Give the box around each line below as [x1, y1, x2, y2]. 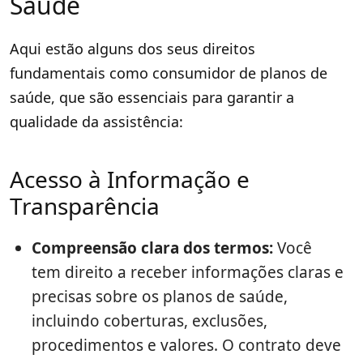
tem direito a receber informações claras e [32, 262, 344, 284]
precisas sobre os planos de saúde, [32, 286, 288, 308]
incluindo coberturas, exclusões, [32, 310, 267, 332]
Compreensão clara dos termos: [32, 237, 273, 259]
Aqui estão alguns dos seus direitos [10, 39, 255, 59]
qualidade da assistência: [10, 112, 183, 132]
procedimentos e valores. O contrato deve [32, 335, 341, 357]
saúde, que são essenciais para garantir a [10, 88, 294, 108]
